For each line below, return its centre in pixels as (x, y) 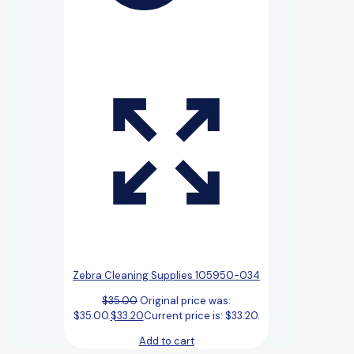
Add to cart (166, 341)
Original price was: (185, 300)
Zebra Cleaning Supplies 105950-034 (166, 275)
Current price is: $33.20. (201, 315)
